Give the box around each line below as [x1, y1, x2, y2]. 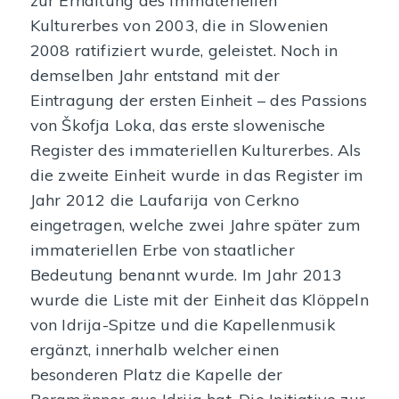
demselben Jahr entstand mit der [29, 64, 281, 85]
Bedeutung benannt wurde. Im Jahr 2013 [29, 264, 343, 285]
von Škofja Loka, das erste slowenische [29, 114, 326, 135]
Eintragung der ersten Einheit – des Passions [29, 89, 367, 110]
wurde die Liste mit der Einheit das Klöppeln [29, 289, 369, 310]
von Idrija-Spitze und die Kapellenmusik [29, 313, 336, 335]
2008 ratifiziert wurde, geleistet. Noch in [29, 39, 338, 61]
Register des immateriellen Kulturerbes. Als [29, 139, 362, 160]
